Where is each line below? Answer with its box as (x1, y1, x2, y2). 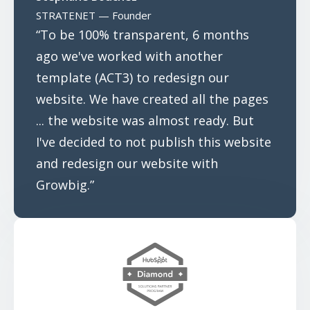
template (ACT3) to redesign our (36, 69, 229, 86)
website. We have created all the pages (36, 90, 268, 107)
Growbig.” (36, 176, 94, 193)
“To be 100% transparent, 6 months (36, 26, 249, 43)
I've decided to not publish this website (36, 133, 271, 150)
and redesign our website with (36, 154, 218, 172)
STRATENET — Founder (36, 8, 152, 22)
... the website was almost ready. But (36, 111, 254, 129)
